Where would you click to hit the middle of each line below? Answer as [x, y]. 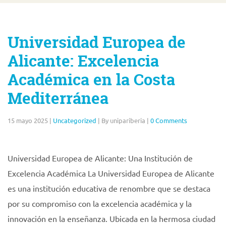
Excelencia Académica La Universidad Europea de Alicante [111, 173]
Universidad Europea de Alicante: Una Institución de [100, 158]
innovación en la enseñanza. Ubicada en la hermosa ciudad [111, 218]
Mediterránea [58, 98]
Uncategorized [75, 120]
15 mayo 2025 [28, 120]
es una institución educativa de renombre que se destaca [109, 188]
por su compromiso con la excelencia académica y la [100, 203]
